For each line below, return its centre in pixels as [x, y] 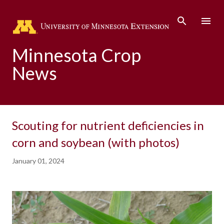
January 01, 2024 [38, 160]
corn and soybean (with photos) [96, 142]
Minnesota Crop [76, 55]
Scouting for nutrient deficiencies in [108, 125]
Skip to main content [112, 12]
